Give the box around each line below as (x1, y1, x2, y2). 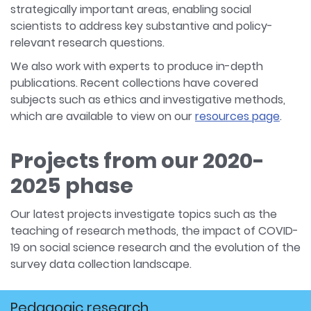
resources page (195, 108, 280, 124)
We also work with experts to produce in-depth (10, 58, 263, 74)
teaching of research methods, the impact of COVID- (10, 223, 299, 239)
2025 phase (10, 171, 133, 201)
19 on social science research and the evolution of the (10, 239, 301, 255)
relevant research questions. (10, 35, 165, 51)
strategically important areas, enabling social (10, 1, 251, 17)
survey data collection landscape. (10, 256, 192, 272)
